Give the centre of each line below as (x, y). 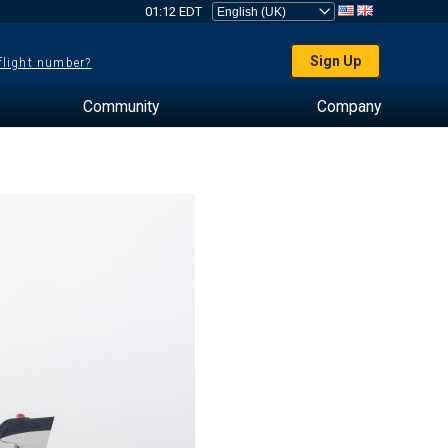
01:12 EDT (173, 11)
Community (120, 106)
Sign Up (336, 61)
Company (348, 106)
